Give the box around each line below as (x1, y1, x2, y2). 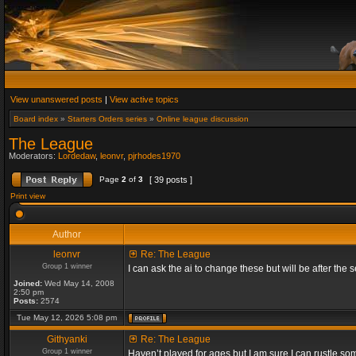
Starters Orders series (68, 114, 147, 123)
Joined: (14, 279, 42, 288)
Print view (10, 192, 45, 200)
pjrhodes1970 (128, 151, 180, 161)
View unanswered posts (10, 95, 103, 104)
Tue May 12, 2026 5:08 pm (17, 313, 117, 322)
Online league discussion (157, 114, 249, 123)
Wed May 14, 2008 (42, 279, 114, 288)
